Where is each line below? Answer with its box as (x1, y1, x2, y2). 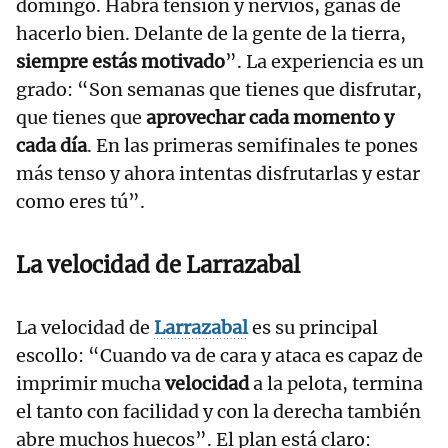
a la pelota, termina (253, 372, 423, 396)
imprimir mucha (16, 372, 165, 396)
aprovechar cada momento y (146, 106, 394, 130)
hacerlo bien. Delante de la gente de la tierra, (16, 22, 406, 46)
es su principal (248, 316, 378, 340)
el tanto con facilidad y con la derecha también (16, 400, 421, 424)
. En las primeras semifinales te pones (87, 134, 418, 158)
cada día (16, 134, 87, 158)
